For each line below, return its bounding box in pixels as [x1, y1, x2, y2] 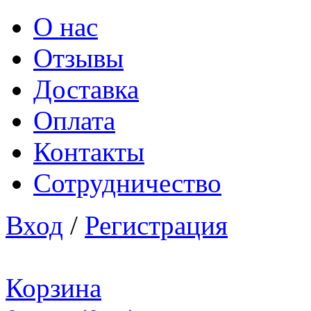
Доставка [33, 74, 139, 104]
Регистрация [85, 210, 228, 240]
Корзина [6, 273, 101, 303]
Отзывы [33, 43, 124, 73]
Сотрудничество [33, 168, 221, 198]
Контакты [33, 137, 144, 167]
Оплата [33, 106, 115, 135]
